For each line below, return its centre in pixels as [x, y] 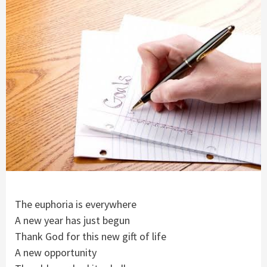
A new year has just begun [72, 221]
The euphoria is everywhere [76, 204]
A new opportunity [56, 253]
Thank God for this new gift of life [91, 237]
